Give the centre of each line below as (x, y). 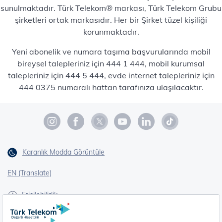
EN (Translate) (29, 173)
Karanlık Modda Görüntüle (63, 152)
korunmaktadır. (111, 32)
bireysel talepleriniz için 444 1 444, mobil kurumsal (111, 63)
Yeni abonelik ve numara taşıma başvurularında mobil (111, 52)
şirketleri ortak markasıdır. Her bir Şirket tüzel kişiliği (111, 20)
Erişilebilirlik (40, 195)
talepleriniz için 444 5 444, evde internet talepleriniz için (111, 75)
